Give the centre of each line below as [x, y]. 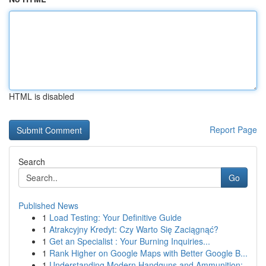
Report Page [233, 129]
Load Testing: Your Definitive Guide [115, 217]
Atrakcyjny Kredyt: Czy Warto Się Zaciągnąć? [134, 229]
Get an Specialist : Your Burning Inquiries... [130, 241]
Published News [48, 205]
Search [32, 161]
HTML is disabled [42, 96]
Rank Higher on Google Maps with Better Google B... [148, 253]
